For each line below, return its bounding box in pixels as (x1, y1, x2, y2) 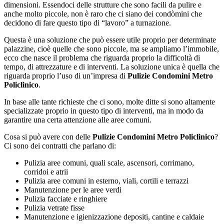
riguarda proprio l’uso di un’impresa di (4, 71, 127, 80)
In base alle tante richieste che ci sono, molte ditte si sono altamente (4, 97, 215, 106)
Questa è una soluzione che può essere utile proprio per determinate (4, 35, 216, 44)
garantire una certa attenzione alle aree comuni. (4, 115, 151, 124)
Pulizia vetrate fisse (24, 203, 84, 212)
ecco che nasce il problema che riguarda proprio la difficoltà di (4, 53, 200, 62)
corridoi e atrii (24, 167, 68, 176)
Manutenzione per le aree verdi (24, 185, 121, 194)
